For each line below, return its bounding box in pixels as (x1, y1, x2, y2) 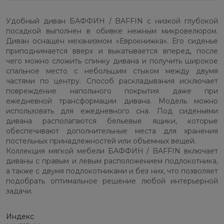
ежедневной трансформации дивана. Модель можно (6, 96, 218, 106)
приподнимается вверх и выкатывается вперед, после (6, 46, 218, 56)
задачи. (6, 186, 32, 196)
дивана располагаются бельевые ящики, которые (6, 116, 218, 126)
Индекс (6, 212, 34, 221)
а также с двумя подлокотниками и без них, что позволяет (6, 166, 218, 176)
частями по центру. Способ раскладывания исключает (6, 76, 218, 86)
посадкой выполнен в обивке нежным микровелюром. (6, 26, 218, 36)
